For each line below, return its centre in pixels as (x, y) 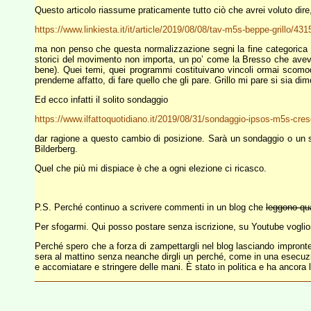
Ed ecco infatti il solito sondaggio (101, 100)
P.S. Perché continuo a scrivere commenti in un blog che (150, 207)
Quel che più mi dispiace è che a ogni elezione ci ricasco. (151, 168)
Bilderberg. (56, 149)
